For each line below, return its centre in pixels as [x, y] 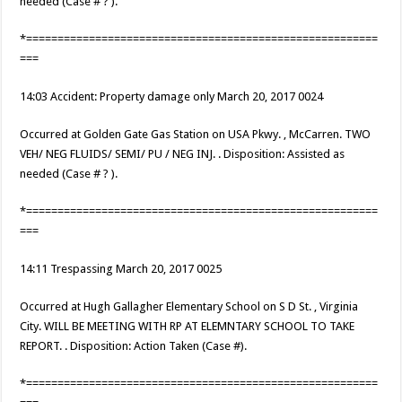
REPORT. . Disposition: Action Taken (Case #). [134, 346]
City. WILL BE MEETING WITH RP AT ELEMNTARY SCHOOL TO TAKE [188, 327]
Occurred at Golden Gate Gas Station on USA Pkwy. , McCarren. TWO [196, 135]
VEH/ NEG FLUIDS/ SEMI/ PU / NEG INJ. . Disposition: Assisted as [183, 154]
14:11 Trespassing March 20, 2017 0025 [121, 269]
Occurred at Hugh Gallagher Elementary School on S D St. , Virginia [189, 307]
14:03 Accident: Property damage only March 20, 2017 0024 [172, 97]
